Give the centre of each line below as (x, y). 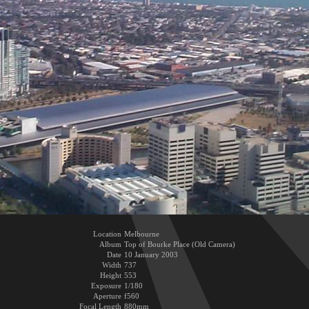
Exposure (106, 286)
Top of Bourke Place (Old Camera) (179, 245)
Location (107, 234)
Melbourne (141, 234)
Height (110, 276)
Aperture (107, 296)
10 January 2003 (151, 255)
